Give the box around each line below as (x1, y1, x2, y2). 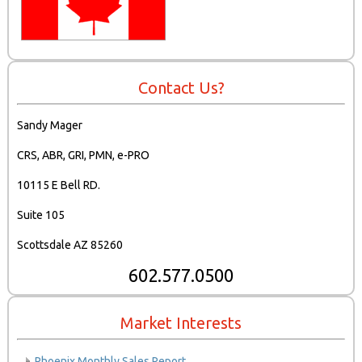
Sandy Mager (17, 119, 83, 133)
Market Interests (120, 314, 242, 333)
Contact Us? (137, 78, 225, 98)
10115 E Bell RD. (17, 179, 101, 192)
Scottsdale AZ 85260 (17, 238, 124, 252)
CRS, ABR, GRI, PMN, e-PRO (17, 149, 150, 162)
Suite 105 (17, 208, 65, 222)
